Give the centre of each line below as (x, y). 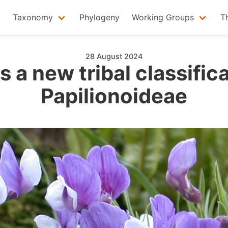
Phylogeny (99, 17)
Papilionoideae (114, 96)
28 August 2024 (114, 56)
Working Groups (163, 17)
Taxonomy (33, 17)
